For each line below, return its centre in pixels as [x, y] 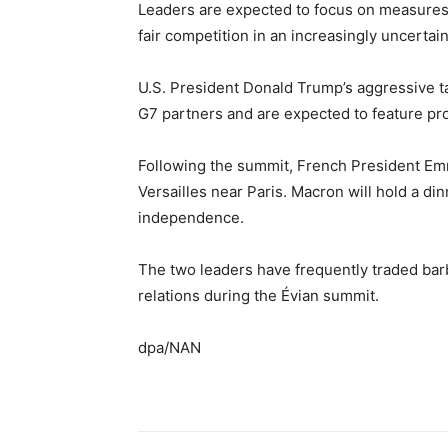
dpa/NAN [169, 348]
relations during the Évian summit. [258, 296]
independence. [191, 218]
